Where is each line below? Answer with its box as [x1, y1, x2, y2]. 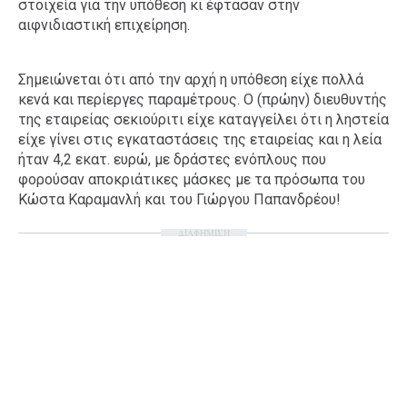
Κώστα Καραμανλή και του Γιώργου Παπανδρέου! [18, 191, 341, 208]
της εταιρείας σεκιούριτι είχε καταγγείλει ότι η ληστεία [18, 111, 389, 128]
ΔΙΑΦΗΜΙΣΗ [177, 226, 230, 239]
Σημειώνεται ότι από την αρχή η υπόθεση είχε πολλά [18, 71, 363, 88]
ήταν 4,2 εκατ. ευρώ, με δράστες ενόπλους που [18, 151, 326, 168]
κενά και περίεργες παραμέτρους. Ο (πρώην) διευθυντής [18, 91, 387, 108]
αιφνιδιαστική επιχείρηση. [18, 16, 190, 34]
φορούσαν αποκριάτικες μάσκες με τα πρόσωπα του [18, 171, 365, 188]
